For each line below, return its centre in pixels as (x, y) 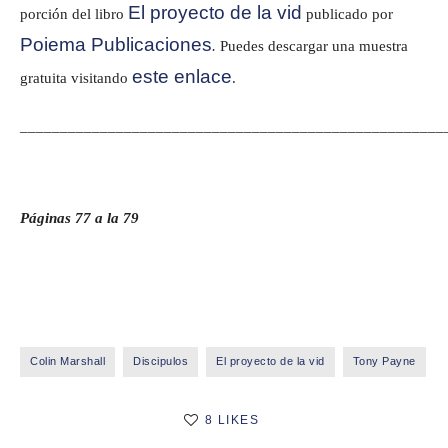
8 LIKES (231, 419)
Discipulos (160, 360)
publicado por (347, 13)
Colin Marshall (67, 360)
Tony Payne (384, 360)
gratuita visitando (76, 77)
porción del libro (74, 13)
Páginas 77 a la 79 (79, 217)
